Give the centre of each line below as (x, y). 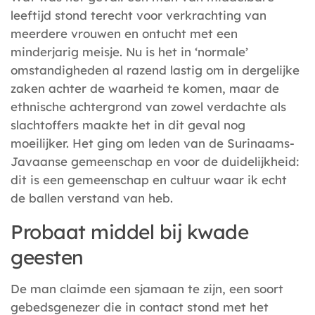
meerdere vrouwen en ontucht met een (124, 34)
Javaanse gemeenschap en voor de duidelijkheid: (155, 162)
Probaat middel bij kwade (129, 232)
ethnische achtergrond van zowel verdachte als (148, 107)
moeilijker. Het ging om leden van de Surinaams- (153, 143)
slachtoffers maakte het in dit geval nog (128, 125)
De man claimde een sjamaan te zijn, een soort (147, 289)
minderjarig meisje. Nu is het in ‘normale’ (129, 52)
